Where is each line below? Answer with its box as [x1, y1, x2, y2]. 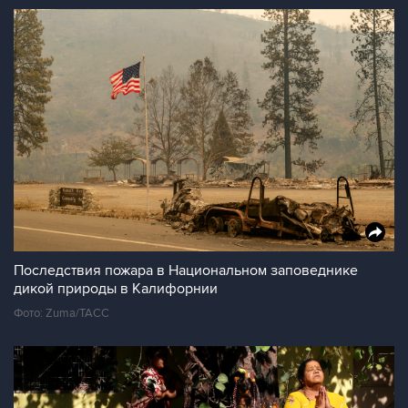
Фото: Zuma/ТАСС [14, 306, 109, 321]
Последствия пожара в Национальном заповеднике [14, 261, 358, 280]
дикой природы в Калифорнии [14, 280, 218, 298]
